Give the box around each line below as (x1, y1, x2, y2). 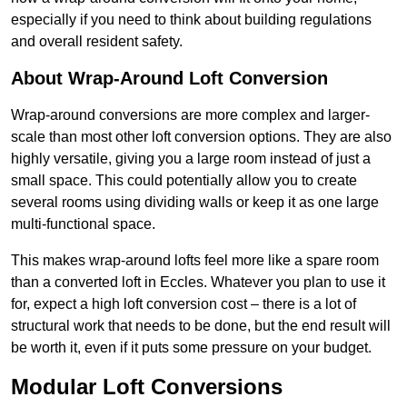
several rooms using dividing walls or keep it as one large (11, 194, 379, 211)
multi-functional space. (11, 216, 155, 233)
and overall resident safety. (11, 34, 183, 50)
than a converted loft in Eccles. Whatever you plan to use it (11, 274, 385, 291)
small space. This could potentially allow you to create (11, 173, 357, 189)
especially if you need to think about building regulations (11, 12, 372, 28)
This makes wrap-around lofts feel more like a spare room (11, 253, 379, 269)
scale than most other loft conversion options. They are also (11, 129, 392, 145)
